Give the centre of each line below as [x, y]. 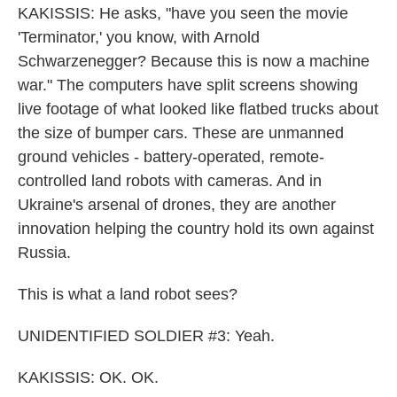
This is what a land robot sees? [128, 294]
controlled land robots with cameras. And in [170, 181]
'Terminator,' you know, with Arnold [139, 37]
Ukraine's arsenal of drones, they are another [177, 205]
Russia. [44, 253]
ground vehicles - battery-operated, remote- [171, 157]
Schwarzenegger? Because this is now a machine [194, 61]
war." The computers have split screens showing [188, 85]
